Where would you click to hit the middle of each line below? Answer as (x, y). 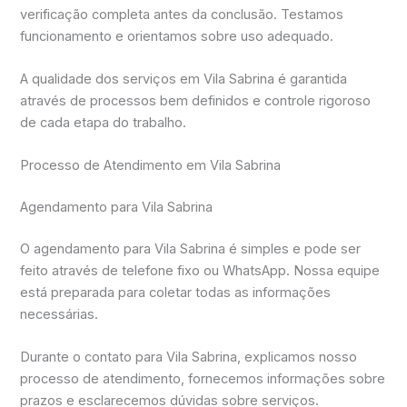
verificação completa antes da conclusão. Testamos (182, 14)
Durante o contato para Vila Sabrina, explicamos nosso (189, 357)
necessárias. (60, 315)
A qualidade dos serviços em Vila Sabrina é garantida (184, 79)
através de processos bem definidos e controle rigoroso (196, 101)
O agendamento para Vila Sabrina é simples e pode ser (191, 249)
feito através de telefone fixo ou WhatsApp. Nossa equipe (200, 271)
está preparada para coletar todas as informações (176, 293)
